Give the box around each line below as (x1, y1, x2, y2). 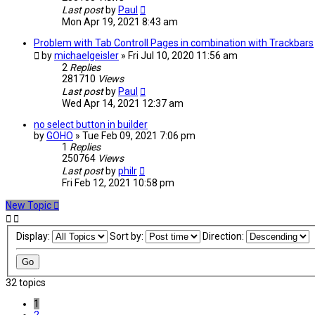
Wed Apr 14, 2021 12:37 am (62, 98, 184, 110)
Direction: (202, 231, 246, 243)
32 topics (6, 277, 46, 289)
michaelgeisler (54, 50, 119, 62)
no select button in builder (34, 119, 148, 131)
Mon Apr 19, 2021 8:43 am (62, 16, 178, 28)
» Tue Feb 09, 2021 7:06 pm (75, 130, 195, 142)
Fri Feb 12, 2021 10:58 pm (62, 177, 174, 189)
